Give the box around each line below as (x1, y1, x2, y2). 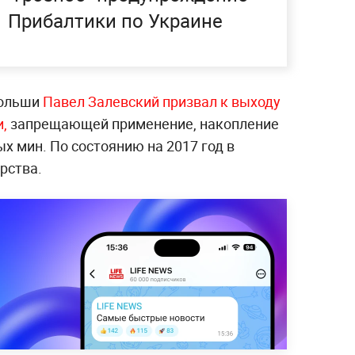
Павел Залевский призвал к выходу (43, 92, 281, 111)
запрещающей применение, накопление (10, 114, 279, 133)
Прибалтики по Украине (8, 8, 223, 33)
